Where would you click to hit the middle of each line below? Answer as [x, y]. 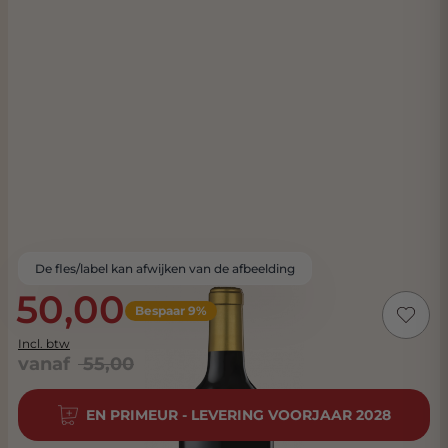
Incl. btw [44, 343]
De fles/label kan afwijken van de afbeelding [165, 268]
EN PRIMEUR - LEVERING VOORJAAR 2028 [238, 415]
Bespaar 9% [171, 310]
